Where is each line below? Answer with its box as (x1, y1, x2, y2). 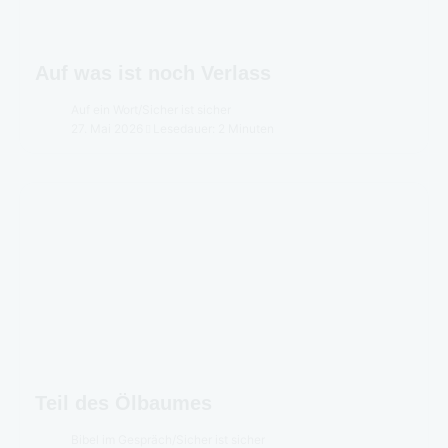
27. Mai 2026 (71, 120, 143, 136)
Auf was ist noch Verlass (35, 61, 271, 84)
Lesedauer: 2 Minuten (153, 120, 275, 136)
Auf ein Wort (71, 101, 138, 117)
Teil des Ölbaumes (35, 391, 212, 414)
